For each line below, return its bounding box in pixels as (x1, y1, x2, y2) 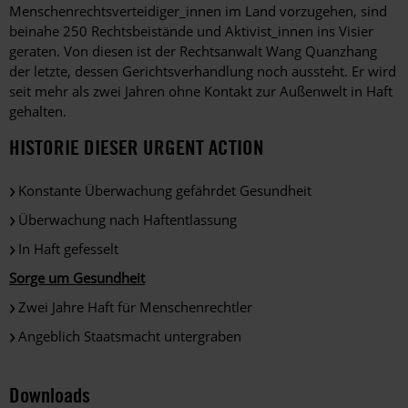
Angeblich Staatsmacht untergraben (18, 327, 241, 346)
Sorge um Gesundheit (9, 269, 145, 288)
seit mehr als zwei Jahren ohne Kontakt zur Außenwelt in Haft (9, 82, 393, 101)
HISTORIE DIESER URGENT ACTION (9, 134, 264, 161)
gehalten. (9, 102, 66, 121)
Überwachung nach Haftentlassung (18, 210, 237, 229)
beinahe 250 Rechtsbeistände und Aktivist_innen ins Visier (9, 22, 373, 41)
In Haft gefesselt (18, 240, 118, 259)
